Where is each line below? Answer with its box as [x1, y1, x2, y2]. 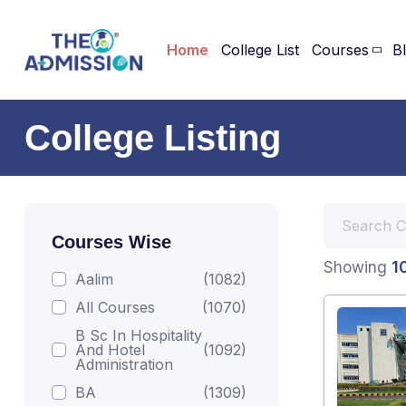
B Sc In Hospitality [75, 326, 202, 344]
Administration [75, 355, 173, 373]
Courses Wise [52, 232, 171, 252]
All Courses [75, 298, 155, 316]
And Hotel [75, 341, 145, 359]
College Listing [24, 118, 281, 158]
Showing [324, 258, 391, 276]
